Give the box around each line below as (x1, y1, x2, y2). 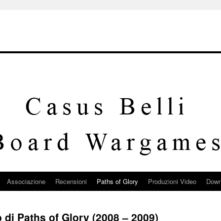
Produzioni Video (148, 177, 196, 186)
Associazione (7, 177, 45, 186)
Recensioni (55, 177, 87, 186)
